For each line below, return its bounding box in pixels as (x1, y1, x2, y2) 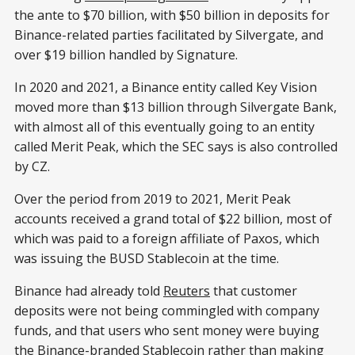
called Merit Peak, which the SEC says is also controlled (14, 137, 338, 155)
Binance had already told (14, 281, 163, 300)
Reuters (163, 281, 210, 300)
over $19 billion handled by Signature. (14, 45, 238, 63)
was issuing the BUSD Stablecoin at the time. (14, 249, 279, 267)
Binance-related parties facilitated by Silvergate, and (14, 25, 323, 44)
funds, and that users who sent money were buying (14, 321, 319, 339)
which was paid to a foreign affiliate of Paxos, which (14, 229, 319, 247)
